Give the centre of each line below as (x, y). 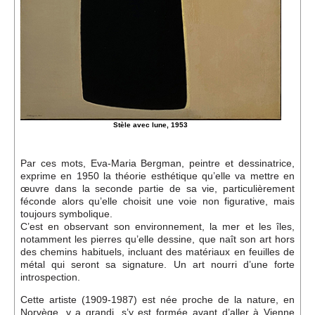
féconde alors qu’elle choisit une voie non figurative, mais (157, 201)
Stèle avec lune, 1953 (151, 125)
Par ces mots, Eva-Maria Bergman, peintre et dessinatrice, (157, 163)
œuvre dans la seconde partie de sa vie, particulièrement (157, 188)
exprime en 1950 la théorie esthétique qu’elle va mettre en (157, 175)
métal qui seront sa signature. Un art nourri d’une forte (157, 264)
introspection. (50, 277)
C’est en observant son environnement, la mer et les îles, (157, 226)
